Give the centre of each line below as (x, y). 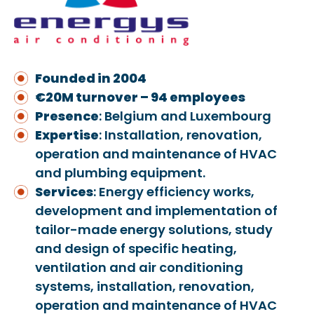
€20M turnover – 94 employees (140, 97)
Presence (67, 116)
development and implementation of (156, 211)
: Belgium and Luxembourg (185, 116)
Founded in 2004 (91, 78)
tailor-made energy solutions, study (154, 230)
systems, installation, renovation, (145, 287)
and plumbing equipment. (120, 173)
